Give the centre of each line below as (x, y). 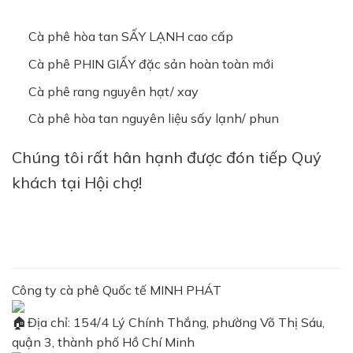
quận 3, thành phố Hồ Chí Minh (103, 342)
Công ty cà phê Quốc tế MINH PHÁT (117, 290)
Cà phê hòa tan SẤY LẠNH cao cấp (130, 37)
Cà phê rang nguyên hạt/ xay (113, 91)
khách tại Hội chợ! (77, 183)
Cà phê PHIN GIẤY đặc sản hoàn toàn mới (150, 64)
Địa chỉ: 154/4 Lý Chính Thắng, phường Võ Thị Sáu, (175, 323)
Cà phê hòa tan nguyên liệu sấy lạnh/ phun (153, 119)
